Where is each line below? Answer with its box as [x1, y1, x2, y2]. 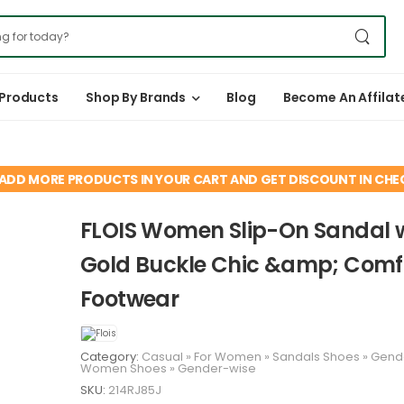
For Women [194, 347, 262, 365]
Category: [80, 347, 142, 365]
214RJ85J [108, 381, 161, 399]
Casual [142, 347, 183, 365]
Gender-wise [178, 359, 256, 377]
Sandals [272, 347, 320, 365]
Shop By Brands [86, 87, 187, 106]
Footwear [80, 284, 179, 315]
